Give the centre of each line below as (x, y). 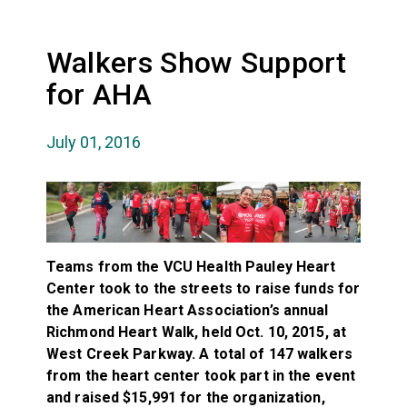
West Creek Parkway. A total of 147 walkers (199, 353)
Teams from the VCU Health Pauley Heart (191, 266)
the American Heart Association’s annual (187, 310)
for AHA (99, 94)
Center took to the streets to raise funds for (203, 288)
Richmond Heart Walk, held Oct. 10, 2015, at (196, 332)
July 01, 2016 (93, 142)
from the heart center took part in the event (201, 375)
